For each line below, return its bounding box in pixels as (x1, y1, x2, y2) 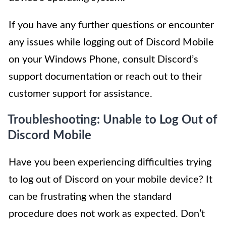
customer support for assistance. (9, 88, 152, 99)
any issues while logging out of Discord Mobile (9, 37, 214, 47)
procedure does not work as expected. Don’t (9, 208, 205, 219)
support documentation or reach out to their (9, 71, 202, 82)
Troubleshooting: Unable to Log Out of (8, 114, 217, 126)
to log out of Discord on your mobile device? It (9, 174, 212, 185)
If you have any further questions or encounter (9, 20, 214, 30)
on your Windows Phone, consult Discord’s (9, 54, 198, 65)
